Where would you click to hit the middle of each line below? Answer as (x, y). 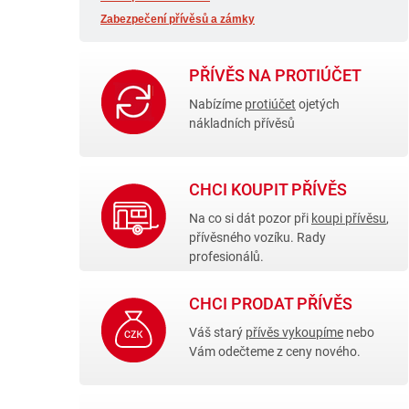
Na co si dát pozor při (250, 218)
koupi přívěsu (349, 218)
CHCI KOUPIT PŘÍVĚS (268, 189)
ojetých (318, 104)
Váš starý (217, 332)
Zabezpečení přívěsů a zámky (178, 19)
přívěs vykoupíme (294, 332)
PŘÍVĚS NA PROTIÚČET (275, 75)
